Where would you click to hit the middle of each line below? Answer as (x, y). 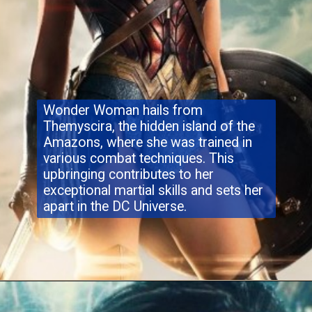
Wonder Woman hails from (123, 110)
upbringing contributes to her (128, 174)
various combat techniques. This (138, 158)
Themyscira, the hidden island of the (149, 126)
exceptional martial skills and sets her (153, 190)
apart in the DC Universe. (116, 206)
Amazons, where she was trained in (147, 142)
